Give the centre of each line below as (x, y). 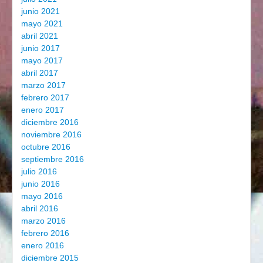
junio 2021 (41, 11)
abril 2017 (40, 73)
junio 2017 (41, 48)
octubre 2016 (46, 146)
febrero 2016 (45, 233)
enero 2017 (43, 109)
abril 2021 (40, 36)
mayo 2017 (42, 60)
